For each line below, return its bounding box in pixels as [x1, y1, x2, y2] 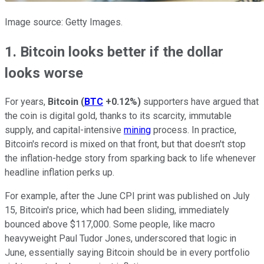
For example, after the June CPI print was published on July [5, 190, 250, 202]
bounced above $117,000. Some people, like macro [5, 219, 215, 230]
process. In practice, [151, 124, 236, 136]
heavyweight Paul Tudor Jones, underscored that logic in [5, 233, 236, 245]
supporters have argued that [141, 96, 259, 108]
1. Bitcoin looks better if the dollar [5, 43, 223, 60]
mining [124, 124, 151, 136]
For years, [5, 96, 48, 108]
